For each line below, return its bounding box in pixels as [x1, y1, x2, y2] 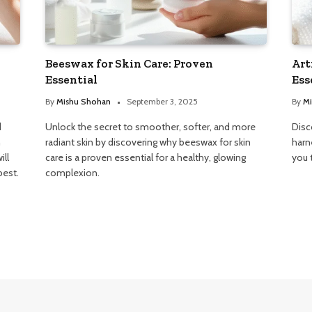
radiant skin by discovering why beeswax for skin [45, 135, 251, 148]
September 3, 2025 [127, 95, 198, 107]
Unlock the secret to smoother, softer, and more [45, 120, 256, 133]
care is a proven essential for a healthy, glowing [45, 150, 247, 164]
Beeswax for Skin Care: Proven [45, 56, 214, 70]
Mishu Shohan [56, 95, 111, 107]
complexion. [45, 166, 100, 179]
